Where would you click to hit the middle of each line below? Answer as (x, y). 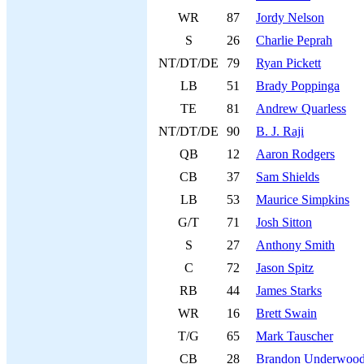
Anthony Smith (295, 245)
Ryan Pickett (288, 63)
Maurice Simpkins (303, 199)
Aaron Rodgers (295, 154)
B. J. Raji (280, 131)
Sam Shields (288, 177)
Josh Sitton (284, 222)
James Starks (289, 290)
